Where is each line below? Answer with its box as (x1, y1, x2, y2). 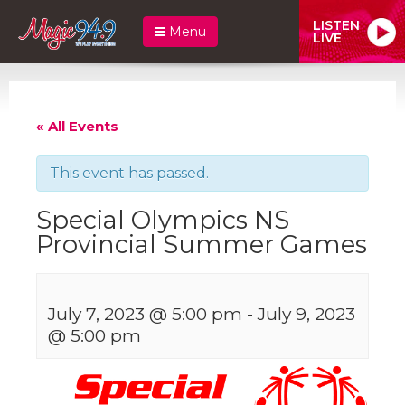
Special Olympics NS (36, 204, 289, 235)
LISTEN (313, 16, 360, 33)
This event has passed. (50, 164, 209, 182)
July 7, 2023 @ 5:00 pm (48, 302, 242, 325)
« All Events (36, 117, 118, 135)
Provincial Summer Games (36, 229, 367, 259)
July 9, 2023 (258, 302, 355, 325)
